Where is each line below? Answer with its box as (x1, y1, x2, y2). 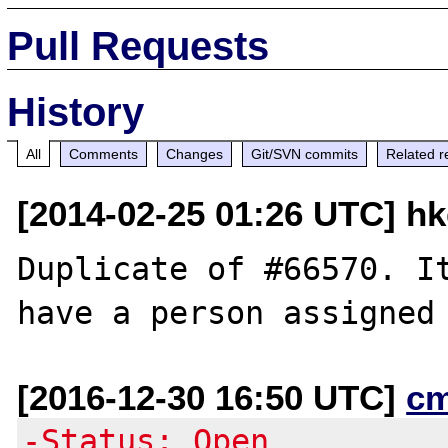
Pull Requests (7, 23, 270, 68)
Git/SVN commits (251, 145, 359, 162)
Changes (166, 145, 224, 162)
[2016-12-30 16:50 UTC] (17, 377, 407, 417)
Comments (69, 145, 139, 162)
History (7, 89, 145, 134)
